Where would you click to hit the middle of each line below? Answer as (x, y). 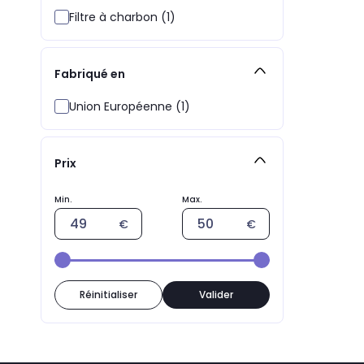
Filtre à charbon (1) (122, 17)
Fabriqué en (90, 74)
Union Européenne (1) (130, 106)
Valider (217, 295)
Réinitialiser (109, 295)
